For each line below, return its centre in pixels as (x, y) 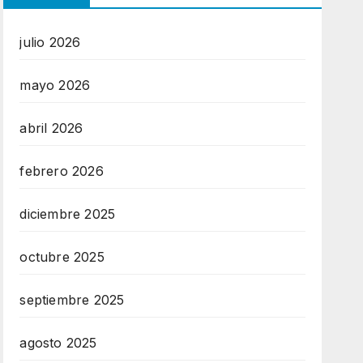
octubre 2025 (62, 257)
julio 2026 (50, 42)
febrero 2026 (62, 171)
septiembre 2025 (72, 300)
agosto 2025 (58, 343)
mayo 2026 (55, 85)
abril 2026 (51, 128)
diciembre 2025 (68, 214)
